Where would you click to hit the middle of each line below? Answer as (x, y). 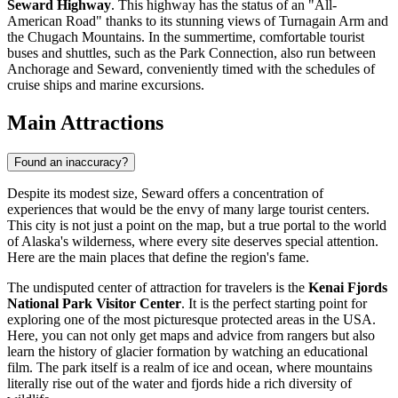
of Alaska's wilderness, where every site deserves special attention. (193, 241)
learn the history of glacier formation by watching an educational (187, 351)
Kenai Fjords (348, 287)
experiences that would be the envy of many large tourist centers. (188, 209)
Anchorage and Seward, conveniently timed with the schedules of (191, 68)
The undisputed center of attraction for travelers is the (158, 287)
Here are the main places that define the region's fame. (158, 257)
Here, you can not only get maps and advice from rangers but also (191, 335)
